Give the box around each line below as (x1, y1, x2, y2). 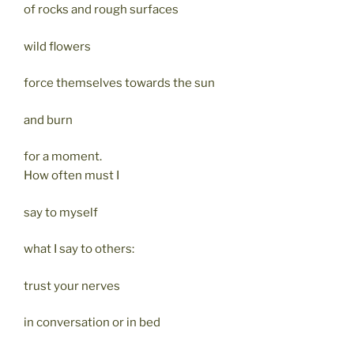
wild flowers (24, 39, 91, 54)
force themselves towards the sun (24, 76, 215, 91)
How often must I (24, 168, 119, 183)
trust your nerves (24, 278, 120, 293)
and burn (24, 112, 73, 127)
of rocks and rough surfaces (24, 2, 179, 17)
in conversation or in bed (24, 315, 160, 330)
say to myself (24, 205, 98, 220)
